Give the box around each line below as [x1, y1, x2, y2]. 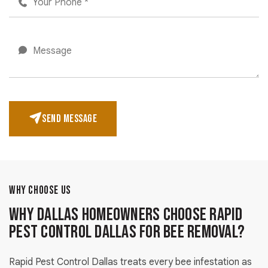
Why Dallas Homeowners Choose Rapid [9, 204, 243, 226]
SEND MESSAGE [42, 112, 98, 126]
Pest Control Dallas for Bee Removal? [9, 221, 245, 243]
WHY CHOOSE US [9, 184, 71, 198]
